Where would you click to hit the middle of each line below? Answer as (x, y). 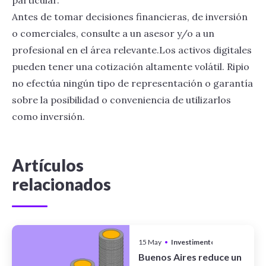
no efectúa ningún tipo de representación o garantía (132, 83)
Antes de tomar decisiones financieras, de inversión (130, 17)
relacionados (61, 184)
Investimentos (195, 242)
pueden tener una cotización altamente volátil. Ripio (131, 66)
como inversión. (48, 116)
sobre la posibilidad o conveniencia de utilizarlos (121, 100)
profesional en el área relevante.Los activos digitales (132, 50)
